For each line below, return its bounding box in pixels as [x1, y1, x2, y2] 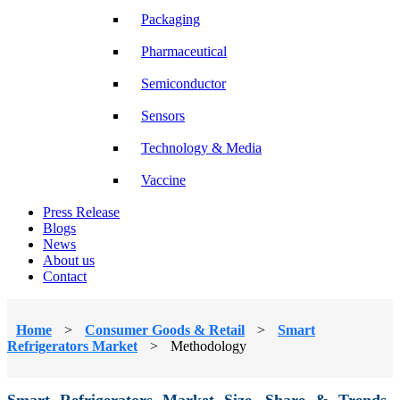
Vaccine [141, 171, 186, 187]
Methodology [171, 337, 246, 354]
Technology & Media [141, 139, 262, 155]
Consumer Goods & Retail [85, 321, 245, 337]
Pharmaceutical [141, 43, 227, 59]
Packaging [141, 11, 200, 27]
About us [43, 252, 95, 268]
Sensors [141, 107, 185, 123]
